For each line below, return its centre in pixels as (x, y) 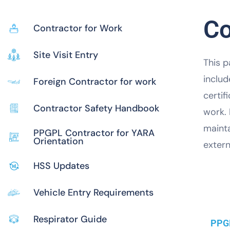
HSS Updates (61, 166)
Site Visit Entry (66, 55)
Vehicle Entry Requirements (93, 192)
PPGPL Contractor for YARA (94, 133)
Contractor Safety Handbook (96, 108)
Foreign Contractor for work (95, 81)
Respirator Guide (70, 219)
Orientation (59, 141)
